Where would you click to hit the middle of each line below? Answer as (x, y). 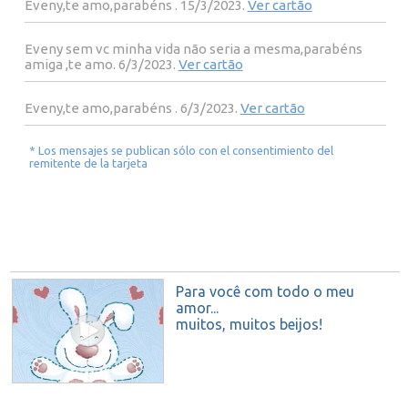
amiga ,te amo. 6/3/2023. (101, 65)
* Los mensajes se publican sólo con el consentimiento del (182, 151)
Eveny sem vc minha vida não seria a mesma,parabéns (193, 49)
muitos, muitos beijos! (249, 325)
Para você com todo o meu (265, 292)
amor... (197, 308)
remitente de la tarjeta (89, 163)
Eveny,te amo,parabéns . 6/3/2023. (132, 108)
